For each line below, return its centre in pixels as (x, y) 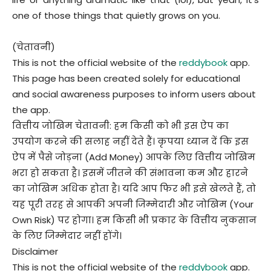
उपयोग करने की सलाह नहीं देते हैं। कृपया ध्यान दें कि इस (130, 141)
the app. (31, 109)
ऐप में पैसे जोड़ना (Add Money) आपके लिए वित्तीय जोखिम (134, 157)
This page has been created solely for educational (126, 78)
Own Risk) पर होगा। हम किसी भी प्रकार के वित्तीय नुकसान (134, 220)
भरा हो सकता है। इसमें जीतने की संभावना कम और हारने (130, 172)
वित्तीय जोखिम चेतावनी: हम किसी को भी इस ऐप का (120, 125)
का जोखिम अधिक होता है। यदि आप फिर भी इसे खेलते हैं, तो (134, 188)
